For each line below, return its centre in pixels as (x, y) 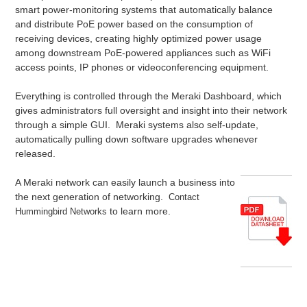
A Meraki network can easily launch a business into (125, 182)
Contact (184, 197)
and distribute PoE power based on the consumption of (134, 24)
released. (36, 153)
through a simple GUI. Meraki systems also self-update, (137, 124)
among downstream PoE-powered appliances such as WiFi (143, 52)
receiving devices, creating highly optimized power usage (139, 38)
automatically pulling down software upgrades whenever (137, 139)
